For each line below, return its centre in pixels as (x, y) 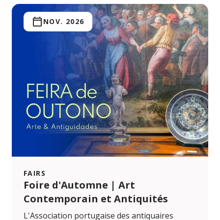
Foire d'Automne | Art (79, 185)
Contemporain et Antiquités (96, 198)
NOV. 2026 (64, 21)
